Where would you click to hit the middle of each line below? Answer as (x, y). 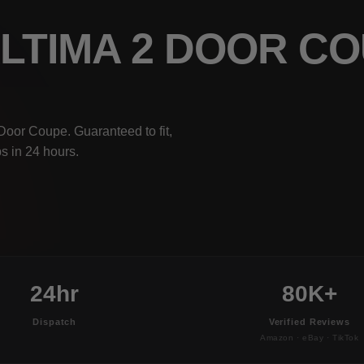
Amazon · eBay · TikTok (309, 337)
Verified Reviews (309, 321)
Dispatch (55, 321)
